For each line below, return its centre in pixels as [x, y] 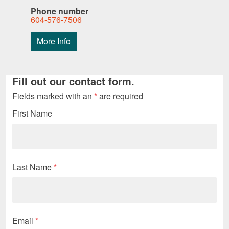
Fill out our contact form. [73, 81]
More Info [54, 41]
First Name [32, 113]
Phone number [60, 11]
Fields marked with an [53, 96]
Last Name [33, 167]
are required [120, 96]
